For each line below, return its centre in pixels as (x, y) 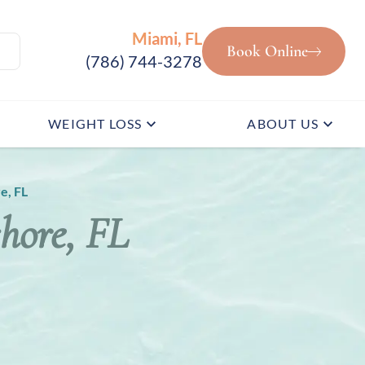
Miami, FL (167, 36)
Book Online (267, 49)
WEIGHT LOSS (95, 121)
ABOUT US (283, 121)
